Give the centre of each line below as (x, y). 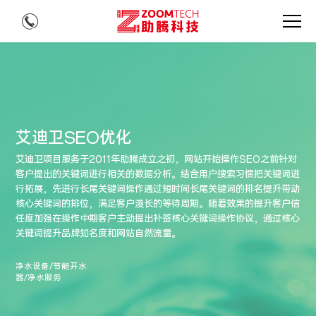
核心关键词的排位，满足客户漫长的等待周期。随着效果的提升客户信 (158, 204)
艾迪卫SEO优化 (74, 138)
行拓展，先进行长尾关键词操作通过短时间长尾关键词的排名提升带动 (158, 189)
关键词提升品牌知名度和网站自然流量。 (98, 234)
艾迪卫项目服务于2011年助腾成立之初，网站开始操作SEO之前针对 (157, 160)
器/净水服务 (39, 278)
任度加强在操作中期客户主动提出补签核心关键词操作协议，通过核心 (158, 219)
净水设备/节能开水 (51, 267)
